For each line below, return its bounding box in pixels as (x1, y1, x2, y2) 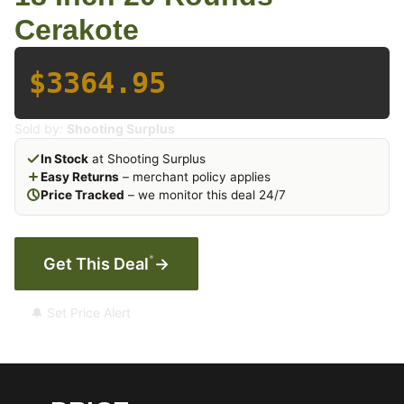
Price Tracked (41, 188, 124, 202)
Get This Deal (43, 254, 149, 273)
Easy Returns (41, 170, 119, 184)
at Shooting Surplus (88, 151, 206, 166)
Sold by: (14, 121, 67, 136)
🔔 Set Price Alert (31, 305, 131, 320)
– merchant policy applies (119, 170, 271, 184)
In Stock (41, 151, 88, 166)
